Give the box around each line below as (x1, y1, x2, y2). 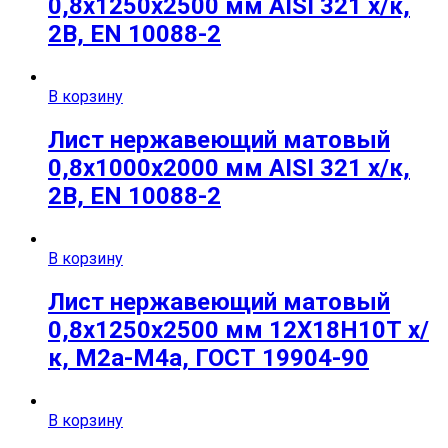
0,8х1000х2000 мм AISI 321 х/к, (48, 154, 410, 183)
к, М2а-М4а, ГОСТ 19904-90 (48, 344, 369, 373)
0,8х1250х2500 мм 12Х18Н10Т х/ (48, 316, 429, 345)
